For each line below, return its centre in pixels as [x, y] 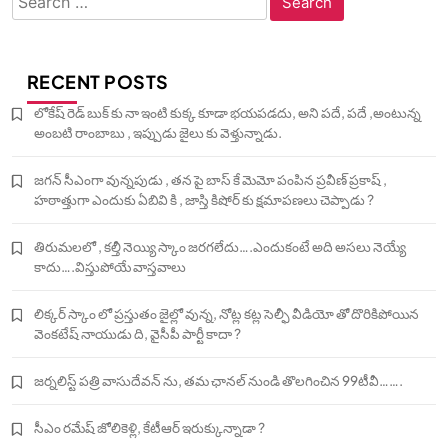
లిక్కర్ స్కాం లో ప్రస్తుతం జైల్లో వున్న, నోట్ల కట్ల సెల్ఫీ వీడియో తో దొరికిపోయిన [226, 313]
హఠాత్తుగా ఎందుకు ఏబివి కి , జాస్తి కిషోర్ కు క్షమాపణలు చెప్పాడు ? [204, 199]
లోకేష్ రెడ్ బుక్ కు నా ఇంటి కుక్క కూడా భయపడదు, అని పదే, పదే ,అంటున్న [227, 112]
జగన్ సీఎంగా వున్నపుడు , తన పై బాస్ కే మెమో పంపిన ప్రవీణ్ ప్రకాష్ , [210, 179]
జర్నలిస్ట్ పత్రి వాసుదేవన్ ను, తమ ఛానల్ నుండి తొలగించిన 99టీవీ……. [218, 380]
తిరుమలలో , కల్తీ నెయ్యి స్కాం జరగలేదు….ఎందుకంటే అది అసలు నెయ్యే [220, 246]
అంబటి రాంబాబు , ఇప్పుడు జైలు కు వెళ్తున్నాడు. [158, 132]
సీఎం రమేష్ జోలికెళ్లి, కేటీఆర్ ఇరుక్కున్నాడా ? [149, 427]
